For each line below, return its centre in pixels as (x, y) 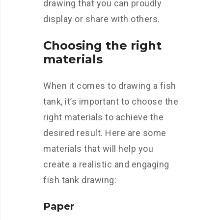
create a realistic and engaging (106, 165)
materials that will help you (98, 149)
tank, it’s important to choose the (111, 102)
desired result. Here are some (105, 133)
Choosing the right (102, 46)
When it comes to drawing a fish (110, 86)
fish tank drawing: (80, 180)
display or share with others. (102, 19)
